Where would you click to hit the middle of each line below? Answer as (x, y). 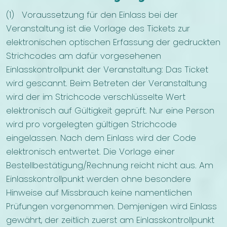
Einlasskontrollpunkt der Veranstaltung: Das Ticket (107, 70)
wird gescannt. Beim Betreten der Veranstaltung (106, 83)
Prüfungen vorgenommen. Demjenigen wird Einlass (111, 206)
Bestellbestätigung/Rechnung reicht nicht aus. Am (110, 165)
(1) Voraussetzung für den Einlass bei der (92, 15)
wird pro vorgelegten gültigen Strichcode (91, 124)
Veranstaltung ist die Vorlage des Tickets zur (98, 29)
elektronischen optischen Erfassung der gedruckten (113, 42)
